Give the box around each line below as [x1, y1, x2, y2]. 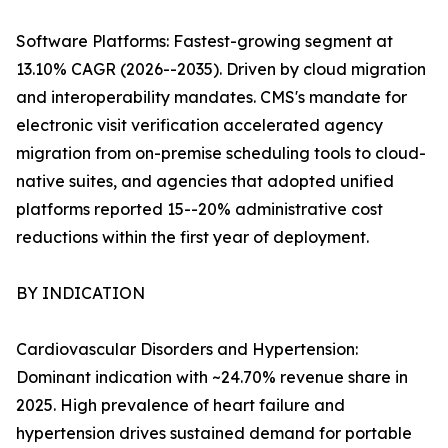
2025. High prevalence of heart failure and [16, 395, 345, 416]
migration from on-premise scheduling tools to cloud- [16, 143, 426, 164]
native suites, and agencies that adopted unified [16, 171, 394, 192]
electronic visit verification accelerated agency [16, 115, 383, 136]
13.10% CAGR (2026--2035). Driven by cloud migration [16, 59, 426, 80]
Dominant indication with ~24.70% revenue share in [16, 367, 408, 388]
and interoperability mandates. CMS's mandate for [16, 87, 407, 108]
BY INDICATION [16, 283, 145, 304]
